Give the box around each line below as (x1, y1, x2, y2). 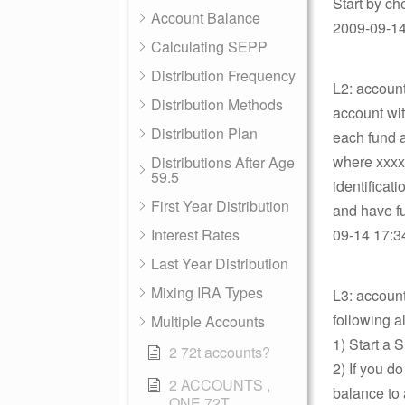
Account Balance (151, 7, 260, 28)
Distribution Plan (151, 123, 258, 144)
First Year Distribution (151, 195, 289, 216)
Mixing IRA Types (151, 282, 263, 303)
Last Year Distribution (151, 253, 288, 274)
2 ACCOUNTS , (169, 374, 270, 395)
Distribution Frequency (151, 65, 296, 86)
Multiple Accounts (151, 311, 265, 332)
